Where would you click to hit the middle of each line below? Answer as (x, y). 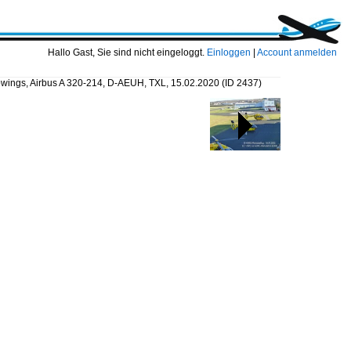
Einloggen (229, 52)
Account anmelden (297, 52)
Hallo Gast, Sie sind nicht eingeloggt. (127, 52)
